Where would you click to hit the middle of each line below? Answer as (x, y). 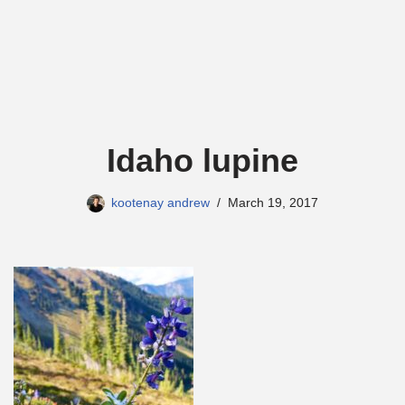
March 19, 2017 (273, 203)
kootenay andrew (160, 203)
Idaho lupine (202, 160)
